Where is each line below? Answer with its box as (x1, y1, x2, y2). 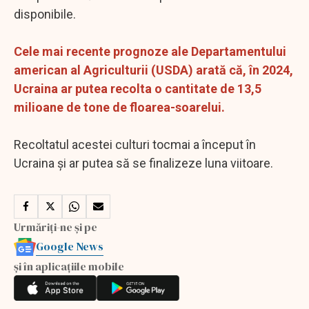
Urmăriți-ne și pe (14, 219, 97, 235)
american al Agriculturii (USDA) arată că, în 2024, (14, 62, 293, 77)
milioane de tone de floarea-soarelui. (14, 99, 225, 114)
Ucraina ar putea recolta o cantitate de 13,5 (14, 81, 261, 96)
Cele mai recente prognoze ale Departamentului (14, 43, 286, 59)
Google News (36, 238, 103, 254)
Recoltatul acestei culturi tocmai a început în (14, 137, 256, 152)
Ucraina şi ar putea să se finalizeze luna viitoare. (14, 155, 276, 170)
